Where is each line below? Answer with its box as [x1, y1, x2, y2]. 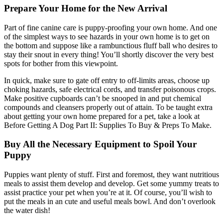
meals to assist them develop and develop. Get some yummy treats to [4, 179, 219, 188]
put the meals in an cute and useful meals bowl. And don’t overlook [4, 197, 216, 206]
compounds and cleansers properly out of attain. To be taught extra [4, 103, 213, 111]
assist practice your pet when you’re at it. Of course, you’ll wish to [4, 188, 212, 197]
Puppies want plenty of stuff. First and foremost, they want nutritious [4, 170, 219, 179]
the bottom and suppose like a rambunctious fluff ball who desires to [4, 41, 218, 50]
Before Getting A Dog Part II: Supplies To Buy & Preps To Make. [4, 120, 212, 129]
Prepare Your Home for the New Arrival [4, 2, 167, 13]
